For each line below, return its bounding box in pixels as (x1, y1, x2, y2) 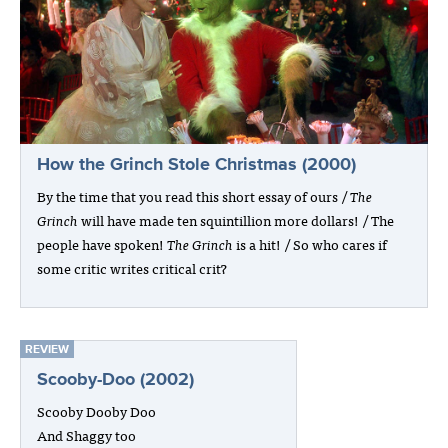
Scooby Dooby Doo (37, 399, 156, 423)
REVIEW (25, 342, 69, 358)
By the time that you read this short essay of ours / (37, 184, 350, 208)
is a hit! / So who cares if (233, 232, 387, 256)
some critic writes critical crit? (37, 256, 227, 280)
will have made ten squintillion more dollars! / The (78, 208, 394, 232)
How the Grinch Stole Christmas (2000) (37, 153, 356, 176)
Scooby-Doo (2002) (37, 368, 194, 391)
